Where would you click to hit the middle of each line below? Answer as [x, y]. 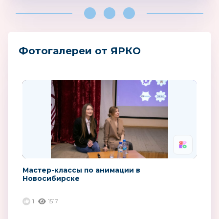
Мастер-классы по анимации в [81, 170]
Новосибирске [51, 178]
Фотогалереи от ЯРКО [80, 51]
